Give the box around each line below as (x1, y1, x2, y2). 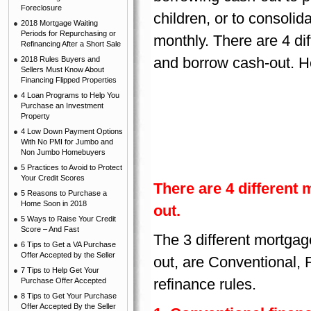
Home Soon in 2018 (21, 199, 87, 208)
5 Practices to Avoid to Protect (21, 163, 122, 171)
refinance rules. (153, 276, 256, 293)
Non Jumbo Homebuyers (21, 148, 106, 156)
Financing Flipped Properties (21, 76, 117, 84)
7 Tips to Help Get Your (21, 266, 99, 274)
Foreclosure (21, 3, 62, 12)
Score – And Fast (21, 225, 79, 233)
